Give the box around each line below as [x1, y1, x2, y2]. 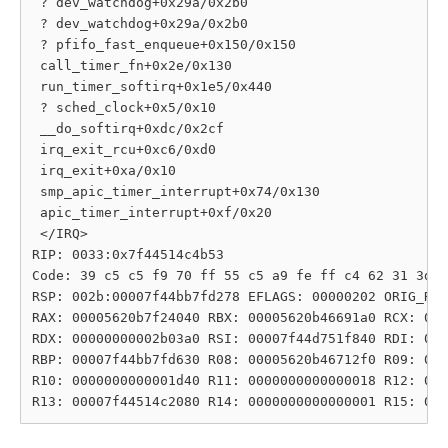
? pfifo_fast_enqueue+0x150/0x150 [32, 37, 296, 52]
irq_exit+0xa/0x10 [32, 163, 176, 178]
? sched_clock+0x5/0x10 [32, 100, 216, 115]
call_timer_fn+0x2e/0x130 [32, 58, 232, 73]
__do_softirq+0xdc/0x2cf [32, 121, 224, 136]
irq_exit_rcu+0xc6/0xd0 [32, 142, 216, 157]
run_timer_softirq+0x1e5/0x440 [32, 79, 272, 94]
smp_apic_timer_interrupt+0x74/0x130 [32, 184, 320, 199]
